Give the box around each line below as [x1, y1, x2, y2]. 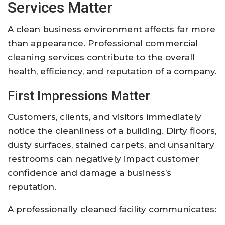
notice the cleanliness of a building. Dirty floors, [8, 125, 216, 136]
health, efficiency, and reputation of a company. [8, 66, 217, 76]
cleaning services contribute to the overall [8, 52, 195, 62]
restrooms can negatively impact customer [8, 153, 199, 164]
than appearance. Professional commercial [8, 38, 198, 48]
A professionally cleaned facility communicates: [8, 204, 216, 214]
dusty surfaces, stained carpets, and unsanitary [8, 139, 214, 150]
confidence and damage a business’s [8, 167, 171, 178]
